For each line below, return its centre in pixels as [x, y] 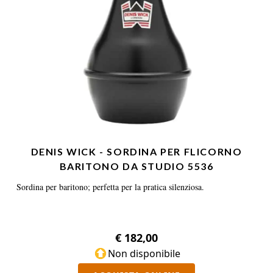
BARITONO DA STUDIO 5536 [136, 166]
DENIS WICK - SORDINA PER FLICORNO [136, 151]
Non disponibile [144, 253]
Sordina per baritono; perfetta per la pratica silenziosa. [110, 187]
